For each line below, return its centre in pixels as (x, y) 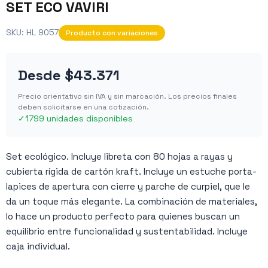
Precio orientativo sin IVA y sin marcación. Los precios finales (127, 96)
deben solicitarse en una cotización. (83, 107)
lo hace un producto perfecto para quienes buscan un (123, 216)
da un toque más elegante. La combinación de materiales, (132, 201)
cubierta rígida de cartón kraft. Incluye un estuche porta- (131, 171)
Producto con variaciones (112, 33)
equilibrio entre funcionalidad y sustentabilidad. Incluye (127, 231)
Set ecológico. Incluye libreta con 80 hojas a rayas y (119, 156)
